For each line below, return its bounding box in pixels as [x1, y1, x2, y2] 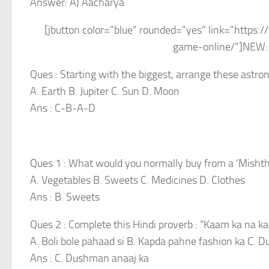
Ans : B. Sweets [30, 190, 100, 204]
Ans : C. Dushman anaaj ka [30, 252, 149, 265]
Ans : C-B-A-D [30, 101, 95, 115]
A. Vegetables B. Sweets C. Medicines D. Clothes [30, 174, 245, 187]
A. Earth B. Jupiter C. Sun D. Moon [30, 85, 180, 98]
